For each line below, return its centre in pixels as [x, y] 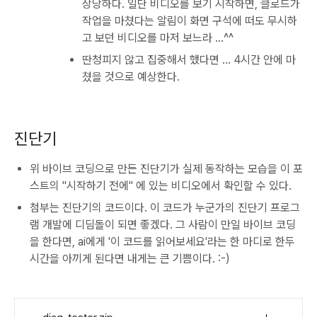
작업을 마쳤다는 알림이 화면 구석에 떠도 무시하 [190, 21]
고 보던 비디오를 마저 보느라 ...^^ [158, 38]
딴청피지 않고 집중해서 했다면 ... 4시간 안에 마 [189, 60]
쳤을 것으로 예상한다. [131, 77]
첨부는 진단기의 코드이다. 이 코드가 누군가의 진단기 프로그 [165, 208]
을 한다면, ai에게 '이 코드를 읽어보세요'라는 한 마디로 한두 [162, 242]
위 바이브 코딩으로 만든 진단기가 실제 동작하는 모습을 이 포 [166, 169]
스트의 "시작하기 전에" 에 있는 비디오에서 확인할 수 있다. [161, 186]
